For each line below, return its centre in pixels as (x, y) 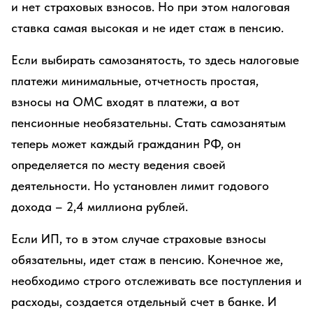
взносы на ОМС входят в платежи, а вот (125, 102)
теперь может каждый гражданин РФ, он (126, 144)
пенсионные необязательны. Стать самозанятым (148, 123)
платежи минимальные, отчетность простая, (135, 81)
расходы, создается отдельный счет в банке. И (144, 301)
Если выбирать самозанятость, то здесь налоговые (155, 60)
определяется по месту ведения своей (118, 165)
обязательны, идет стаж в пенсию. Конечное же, (147, 260)
